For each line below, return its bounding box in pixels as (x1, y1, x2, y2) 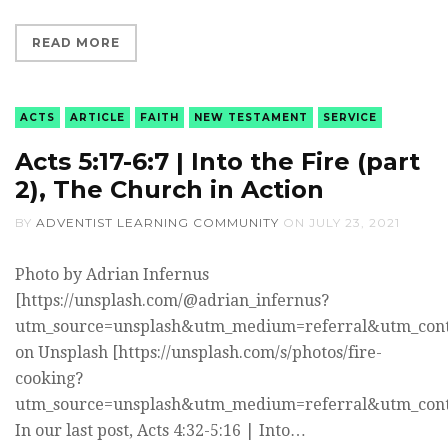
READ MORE (32, 34, 120, 50)
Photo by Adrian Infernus (15, 264, 209, 284)
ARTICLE (70, 110, 125, 124)
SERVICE (323, 110, 377, 124)
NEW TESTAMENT (194, 110, 308, 124)
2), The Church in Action (15, 174, 324, 204)
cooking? (15, 368, 83, 388)
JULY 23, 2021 (309, 214, 400, 230)
